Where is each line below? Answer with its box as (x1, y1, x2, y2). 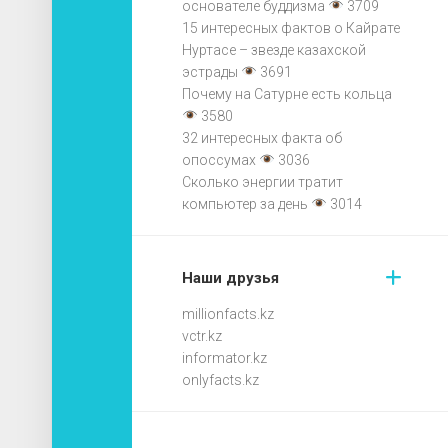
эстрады (182, 63, 238, 80)
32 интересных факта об (182, 129, 342, 146)
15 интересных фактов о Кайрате (182, 19, 400, 36)
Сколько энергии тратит (182, 173, 343, 190)
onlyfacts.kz (182, 371, 259, 388)
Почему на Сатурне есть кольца (182, 85, 392, 102)
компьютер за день (182, 195, 308, 212)
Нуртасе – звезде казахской (182, 41, 366, 58)
